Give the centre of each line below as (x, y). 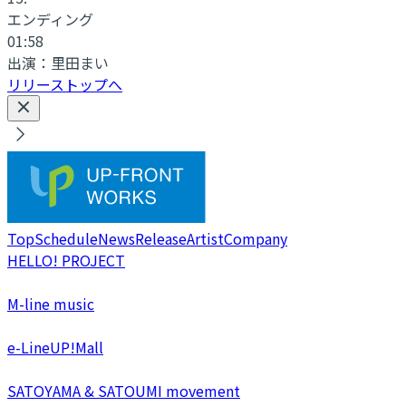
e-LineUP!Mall (55, 347)
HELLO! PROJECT (66, 260)
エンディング (50, 19)
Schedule (66, 238)
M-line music (51, 303)
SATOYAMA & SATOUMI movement (124, 390)
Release (161, 238)
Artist (205, 238)
